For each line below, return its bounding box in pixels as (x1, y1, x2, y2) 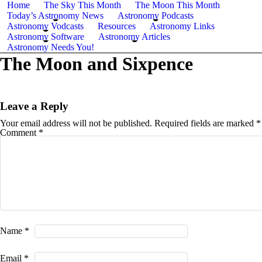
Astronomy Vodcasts (7, 21, 84, 31)
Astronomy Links (150, 21, 215, 31)
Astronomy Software (7, 32, 84, 42)
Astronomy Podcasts (118, 11, 194, 20)
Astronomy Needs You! (7, 42, 94, 52)
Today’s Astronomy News (7, 11, 104, 20)
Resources (98, 21, 136, 31)
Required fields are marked (154, 118, 256, 129)
